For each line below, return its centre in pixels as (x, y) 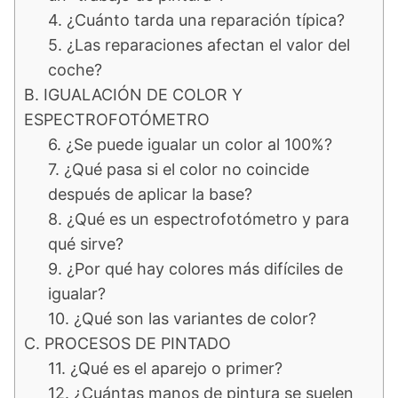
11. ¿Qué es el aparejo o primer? (165, 368)
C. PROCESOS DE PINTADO (127, 343)
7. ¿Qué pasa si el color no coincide (179, 169)
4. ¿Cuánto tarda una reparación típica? (196, 20)
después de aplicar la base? (150, 194)
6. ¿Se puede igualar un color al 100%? (190, 144)
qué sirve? (86, 243)
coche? (75, 69)
